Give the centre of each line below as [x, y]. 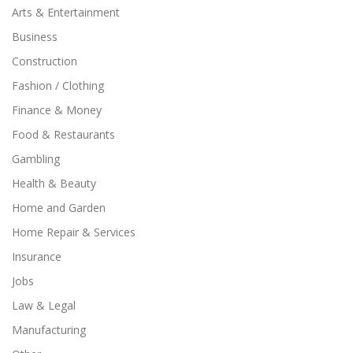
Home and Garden [59, 208]
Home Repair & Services [74, 232]
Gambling [36, 159]
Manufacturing [49, 330]
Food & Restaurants [63, 135]
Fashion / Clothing [58, 86]
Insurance [37, 257]
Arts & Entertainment [66, 13]
